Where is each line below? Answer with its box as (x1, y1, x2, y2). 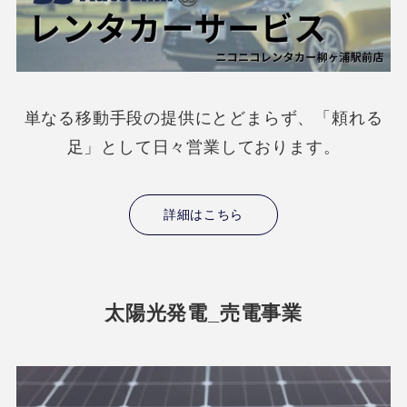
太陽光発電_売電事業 (104, 303, 303, 325)
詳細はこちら (163, 206, 244, 222)
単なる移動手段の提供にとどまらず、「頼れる (24, 109, 383, 128)
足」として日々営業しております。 (66, 138, 341, 157)
